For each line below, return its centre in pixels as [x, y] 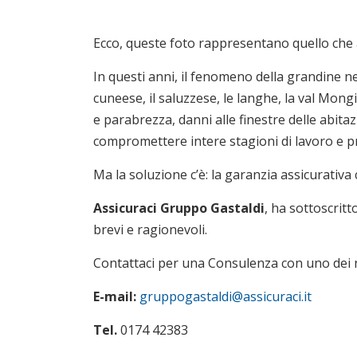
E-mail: [116, 296]
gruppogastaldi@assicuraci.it [226, 296]
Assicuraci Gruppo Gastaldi [179, 208]
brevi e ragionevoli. [150, 229]
